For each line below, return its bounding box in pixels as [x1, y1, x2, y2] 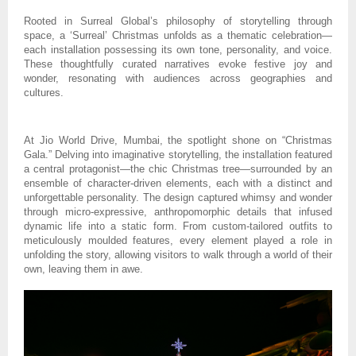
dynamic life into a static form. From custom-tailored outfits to [24, 220, 332, 233]
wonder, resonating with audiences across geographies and [24, 72, 332, 85]
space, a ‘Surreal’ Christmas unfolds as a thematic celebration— [24, 29, 332, 42]
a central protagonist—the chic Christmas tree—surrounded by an [24, 163, 332, 176]
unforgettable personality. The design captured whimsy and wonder [24, 192, 332, 204]
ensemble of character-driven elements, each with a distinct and [24, 177, 332, 190]
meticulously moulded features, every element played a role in [24, 234, 332, 247]
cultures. [24, 87, 64, 99]
